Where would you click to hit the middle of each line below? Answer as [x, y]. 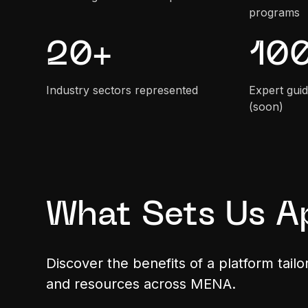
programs [274, 12]
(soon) [266, 106]
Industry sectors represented [122, 90]
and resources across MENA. [141, 284]
